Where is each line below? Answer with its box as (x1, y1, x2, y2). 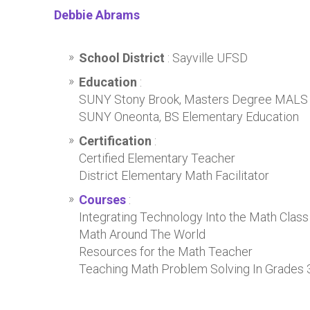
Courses (79, 192, 126, 207)
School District (79, 51, 167, 65)
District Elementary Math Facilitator (79, 168, 269, 183)
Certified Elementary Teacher (79, 151, 235, 165)
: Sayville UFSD (167, 51, 248, 65)
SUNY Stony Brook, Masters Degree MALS (79, 92, 308, 107)
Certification (79, 134, 152, 148)
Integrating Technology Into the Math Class (79, 210, 309, 224)
